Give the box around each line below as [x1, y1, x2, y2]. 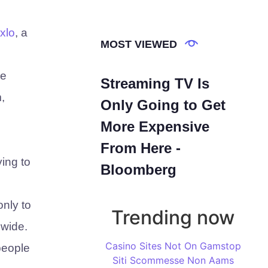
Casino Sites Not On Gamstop [105, 240, 241, 252]
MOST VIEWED [100, 38, 177, 50]
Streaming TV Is [100, 75, 209, 92]
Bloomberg [100, 162, 176, 178]
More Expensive [100, 118, 209, 135]
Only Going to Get [100, 97, 226, 113]
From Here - [100, 140, 181, 156]
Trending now [111, 206, 235, 229]
